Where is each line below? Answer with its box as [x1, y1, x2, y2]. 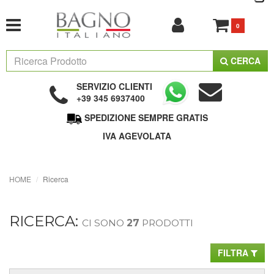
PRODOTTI [139, 217, 193, 229]
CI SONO [82, 217, 127, 229]
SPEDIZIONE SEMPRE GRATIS [84, 111, 208, 124]
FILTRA [218, 246, 251, 259]
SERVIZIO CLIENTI [76, 80, 152, 92]
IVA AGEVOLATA [103, 129, 171, 142]
